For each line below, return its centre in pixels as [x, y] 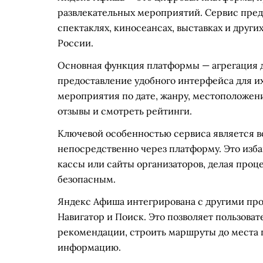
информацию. [89, 247]
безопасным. [87, 179]
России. [75, 43]
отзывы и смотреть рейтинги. [125, 111]
